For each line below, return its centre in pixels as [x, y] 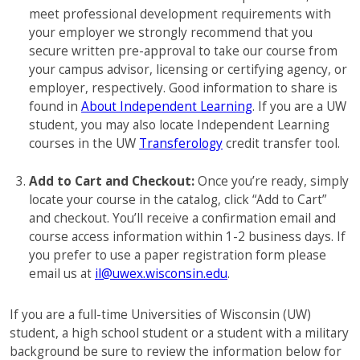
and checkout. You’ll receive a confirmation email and [182, 218]
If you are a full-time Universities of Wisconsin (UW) [160, 315]
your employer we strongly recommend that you [171, 33]
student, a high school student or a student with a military [179, 333]
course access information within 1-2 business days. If [187, 237]
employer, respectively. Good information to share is [183, 88]
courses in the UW [84, 143]
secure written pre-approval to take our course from [183, 51]
